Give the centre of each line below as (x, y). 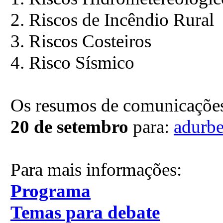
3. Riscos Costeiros (81, 41)
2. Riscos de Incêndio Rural (114, 20)
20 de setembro (69, 127)
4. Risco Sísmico (75, 62)
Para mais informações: (96, 169)
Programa (51, 191)
